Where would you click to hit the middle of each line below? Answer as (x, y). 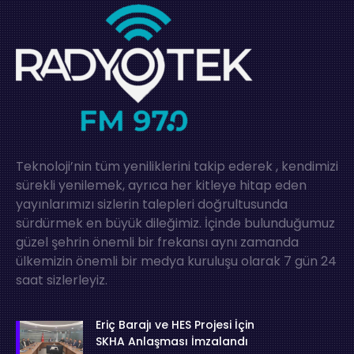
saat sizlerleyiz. (62, 280)
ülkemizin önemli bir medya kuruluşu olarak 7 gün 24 (176, 261)
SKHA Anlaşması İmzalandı (172, 341)
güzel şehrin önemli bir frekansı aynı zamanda (157, 242)
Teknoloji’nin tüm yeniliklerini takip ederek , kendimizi (177, 166)
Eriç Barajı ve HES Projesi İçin (175, 324)
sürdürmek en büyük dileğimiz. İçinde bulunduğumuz (175, 223)
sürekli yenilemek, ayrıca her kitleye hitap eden (161, 185)
